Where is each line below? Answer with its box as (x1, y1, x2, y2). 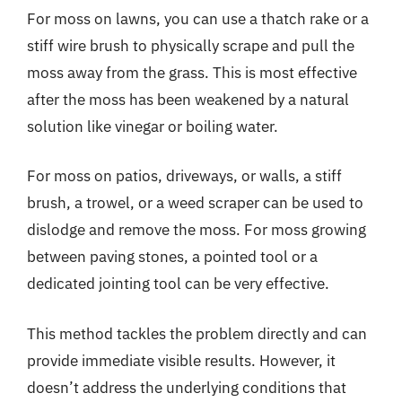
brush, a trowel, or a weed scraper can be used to (27, 193, 363, 213)
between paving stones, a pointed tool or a (27, 247, 318, 267)
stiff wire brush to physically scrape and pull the (27, 35, 354, 56)
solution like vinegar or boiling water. (27, 116, 278, 136)
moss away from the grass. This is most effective (27, 62, 357, 83)
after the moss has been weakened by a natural (27, 89, 349, 109)
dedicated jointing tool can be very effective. (27, 274, 329, 293)
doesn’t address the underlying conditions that (27, 377, 346, 398)
